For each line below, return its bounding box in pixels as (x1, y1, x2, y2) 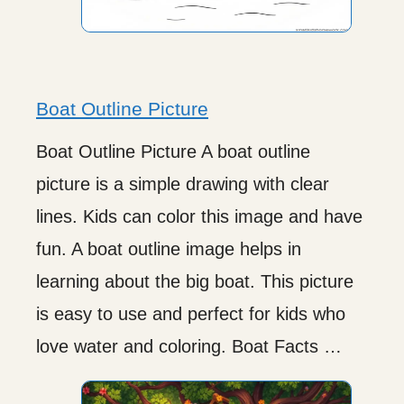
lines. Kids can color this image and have (36, 206, 363, 226)
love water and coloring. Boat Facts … (36, 335, 342, 356)
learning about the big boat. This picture (36, 271, 353, 291)
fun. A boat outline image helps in (36, 238, 301, 259)
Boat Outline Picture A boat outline (36, 141, 310, 161)
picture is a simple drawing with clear (36, 173, 329, 194)
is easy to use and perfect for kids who (36, 303, 345, 324)
